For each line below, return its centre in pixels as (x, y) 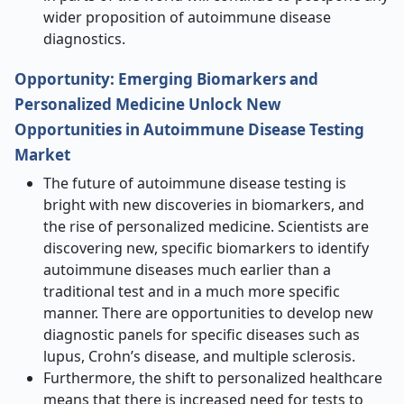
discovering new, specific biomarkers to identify (206, 248)
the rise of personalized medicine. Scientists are (206, 226)
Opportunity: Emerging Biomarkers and (166, 79)
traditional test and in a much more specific (192, 291)
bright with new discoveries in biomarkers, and (204, 205)
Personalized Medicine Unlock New (148, 104)
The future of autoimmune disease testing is (195, 183)
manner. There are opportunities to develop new (208, 313)
